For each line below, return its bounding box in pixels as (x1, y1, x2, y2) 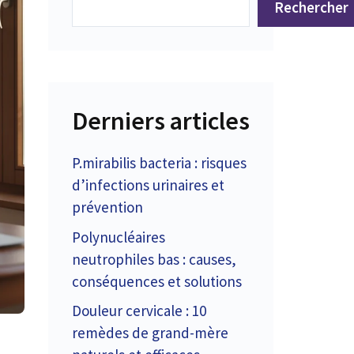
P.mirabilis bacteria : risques (72, 153, 247, 172)
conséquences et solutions (72, 271, 242, 291)
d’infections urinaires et (72, 175, 224, 194)
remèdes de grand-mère (72, 323, 228, 342)
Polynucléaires (72, 227, 165, 247)
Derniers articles (72, 105, 250, 137)
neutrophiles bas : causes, (72, 249, 236, 269)
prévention (72, 198, 143, 217)
